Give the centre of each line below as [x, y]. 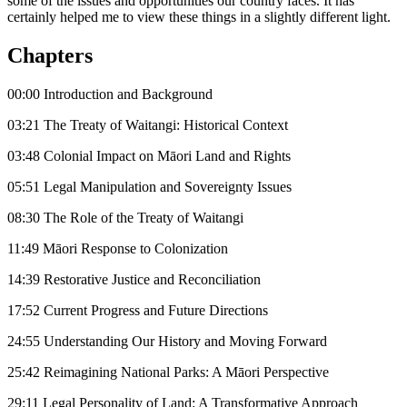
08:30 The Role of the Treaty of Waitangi [125, 217]
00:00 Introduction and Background [110, 94]
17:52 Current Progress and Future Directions [138, 310]
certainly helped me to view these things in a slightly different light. [199, 16]
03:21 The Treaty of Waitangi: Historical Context [148, 124]
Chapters [50, 55]
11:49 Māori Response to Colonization [118, 248]
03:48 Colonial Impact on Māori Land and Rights [149, 155]
